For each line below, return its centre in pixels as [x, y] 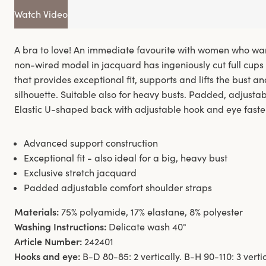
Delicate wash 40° [148, 227]
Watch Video [41, 15]
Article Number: [48, 242]
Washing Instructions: [60, 227]
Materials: [37, 212]
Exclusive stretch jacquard [80, 173]
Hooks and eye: [47, 257]
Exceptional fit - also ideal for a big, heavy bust [126, 158]
